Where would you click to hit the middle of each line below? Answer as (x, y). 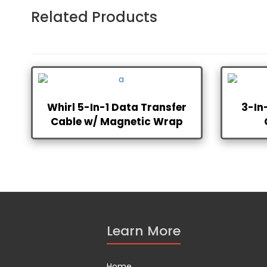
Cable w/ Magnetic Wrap (117, 121)
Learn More (144, 231)
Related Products (94, 17)
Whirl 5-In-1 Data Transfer (117, 107)
